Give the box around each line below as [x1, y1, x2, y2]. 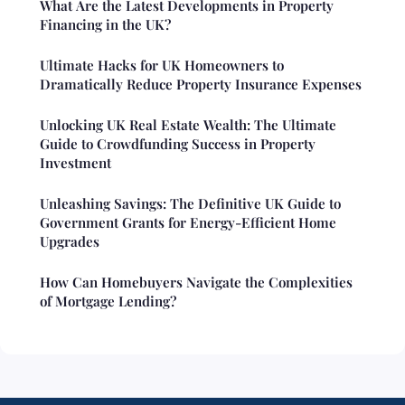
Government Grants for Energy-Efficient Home [40, 212, 336, 231]
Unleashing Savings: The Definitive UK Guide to [40, 193, 341, 212]
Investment [40, 153, 111, 172]
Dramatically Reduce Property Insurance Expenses [40, 74, 362, 93]
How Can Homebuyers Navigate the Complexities [40, 272, 353, 291]
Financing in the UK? [40, 14, 171, 33]
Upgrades [40, 231, 99, 250]
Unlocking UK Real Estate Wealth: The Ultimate [40, 115, 336, 134]
